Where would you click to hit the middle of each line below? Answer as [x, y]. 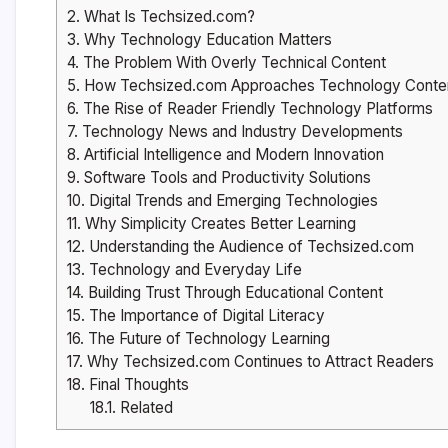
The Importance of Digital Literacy [205, 316]
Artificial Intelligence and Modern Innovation [232, 155]
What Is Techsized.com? [167, 17]
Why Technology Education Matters [206, 40]
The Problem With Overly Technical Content [232, 63]
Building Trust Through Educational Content [233, 293]
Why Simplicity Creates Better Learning [218, 224]
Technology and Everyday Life [193, 270]
